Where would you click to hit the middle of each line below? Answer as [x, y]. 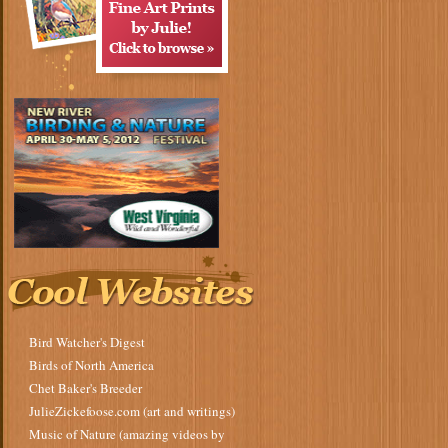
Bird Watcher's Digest [86, 342]
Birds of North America [91, 365]
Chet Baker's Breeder [85, 388]
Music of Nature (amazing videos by [126, 434]
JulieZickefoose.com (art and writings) [131, 411]
